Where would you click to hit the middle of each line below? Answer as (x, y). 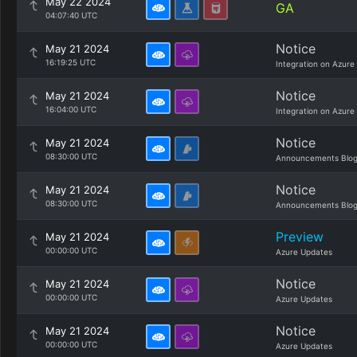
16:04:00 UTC (71, 109)
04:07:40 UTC (71, 15)
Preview (300, 237)
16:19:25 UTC (71, 62)
